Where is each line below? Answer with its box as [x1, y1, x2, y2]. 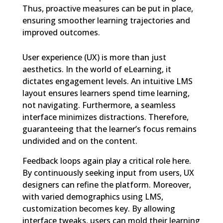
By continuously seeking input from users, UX [22, 167, 194, 178]
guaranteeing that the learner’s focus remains [22, 123, 197, 134]
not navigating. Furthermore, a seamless [22, 100, 176, 111]
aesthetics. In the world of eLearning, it [22, 64, 171, 75]
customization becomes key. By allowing [22, 203, 175, 214]
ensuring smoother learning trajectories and [22, 15, 190, 26]
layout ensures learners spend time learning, [22, 88, 190, 99]
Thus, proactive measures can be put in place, [22, 3, 193, 14]
